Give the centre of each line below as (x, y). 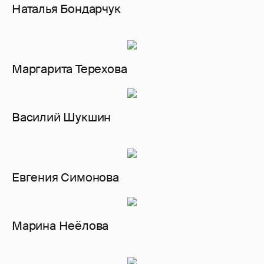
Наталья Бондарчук (68, 9)
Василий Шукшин (62, 118)
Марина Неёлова (60, 226)
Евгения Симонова (65, 178)
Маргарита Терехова (70, 69)
